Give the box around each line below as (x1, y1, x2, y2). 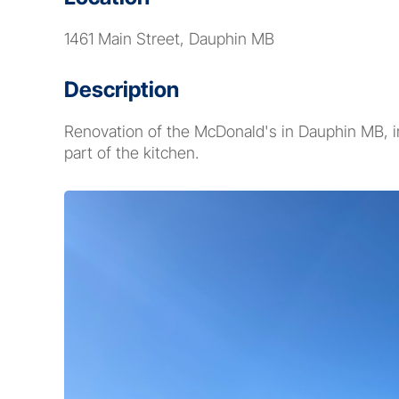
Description (64, 77, 179, 102)
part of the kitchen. (64, 143, 199, 162)
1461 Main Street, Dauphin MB (64, 29, 274, 48)
